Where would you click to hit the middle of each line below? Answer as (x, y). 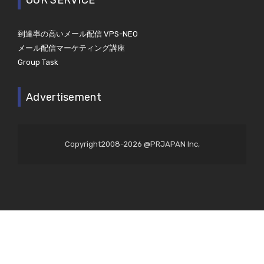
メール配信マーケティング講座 (71, 48)
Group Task (38, 62)
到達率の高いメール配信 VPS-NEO (78, 34)
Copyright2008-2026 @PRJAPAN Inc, (132, 144)
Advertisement (64, 97)
